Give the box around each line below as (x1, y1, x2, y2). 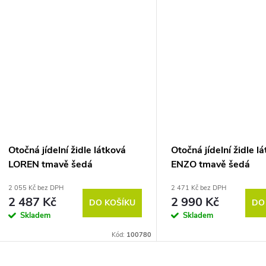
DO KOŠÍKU (89, 197, 135, 208)
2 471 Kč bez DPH (171, 183, 226, 193)
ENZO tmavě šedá (171, 158, 250, 172)
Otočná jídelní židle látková (8, 144, 126, 157)
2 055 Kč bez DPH (8, 183, 64, 193)
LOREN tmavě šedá (8, 158, 93, 172)
